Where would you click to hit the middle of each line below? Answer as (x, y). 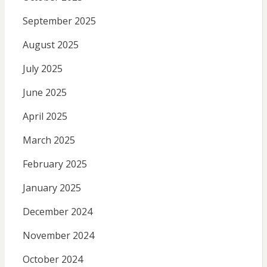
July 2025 (42, 69)
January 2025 (52, 188)
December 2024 (57, 212)
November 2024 (58, 236)
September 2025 (59, 21)
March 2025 (49, 140)
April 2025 (45, 117)
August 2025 (50, 45)
